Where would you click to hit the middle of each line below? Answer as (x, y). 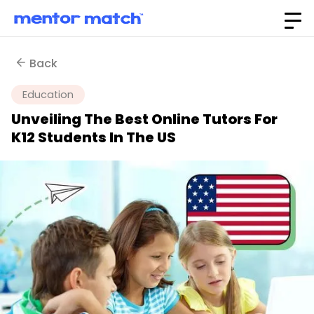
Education (48, 95)
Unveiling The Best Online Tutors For (144, 119)
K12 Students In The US (94, 137)
